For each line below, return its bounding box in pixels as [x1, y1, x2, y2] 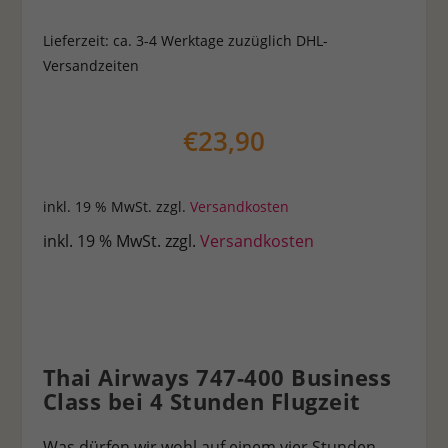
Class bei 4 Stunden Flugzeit [42, 386, 361, 417]
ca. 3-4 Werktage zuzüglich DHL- [112, 31, 328, 51]
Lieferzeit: [42, 31, 113, 51]
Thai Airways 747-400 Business [42, 362, 392, 393]
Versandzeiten [42, 56, 139, 76]
